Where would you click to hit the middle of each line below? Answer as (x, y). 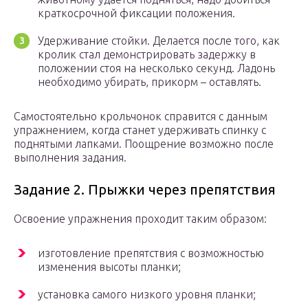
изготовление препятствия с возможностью (151, 253)
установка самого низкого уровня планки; (147, 295)
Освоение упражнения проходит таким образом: (140, 219)
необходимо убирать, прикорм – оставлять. (150, 82)
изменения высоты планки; (109, 267)
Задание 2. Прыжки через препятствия (145, 190)
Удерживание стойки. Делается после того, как (159, 41)
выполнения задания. (70, 158)
